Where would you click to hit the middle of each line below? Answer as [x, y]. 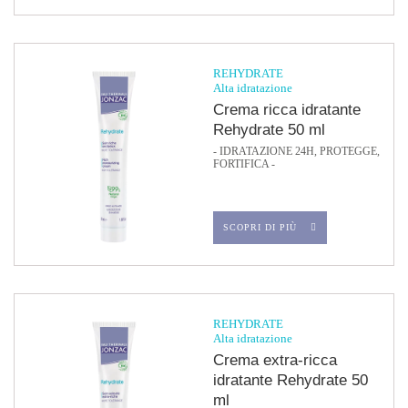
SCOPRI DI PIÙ [260, 227]
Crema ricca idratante [287, 110]
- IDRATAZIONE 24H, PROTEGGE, [296, 151]
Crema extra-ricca [275, 360]
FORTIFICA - [244, 164]
